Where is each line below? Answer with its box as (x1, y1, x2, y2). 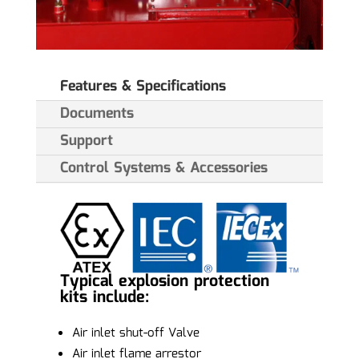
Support (59, 130, 113, 153)
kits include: (59, 284, 149, 311)
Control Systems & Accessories (59, 157, 268, 180)
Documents (59, 103, 134, 126)
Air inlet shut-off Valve (71, 324, 200, 344)
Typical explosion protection (59, 268, 269, 295)
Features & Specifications (59, 75, 226, 99)
